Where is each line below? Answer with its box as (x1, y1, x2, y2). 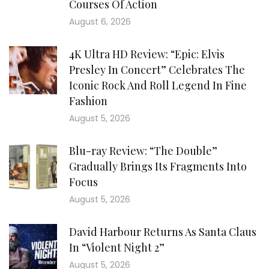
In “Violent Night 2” (69, 240, 165, 255)
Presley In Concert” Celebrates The (69, 62, 245, 77)
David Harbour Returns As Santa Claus (69, 225, 256, 239)
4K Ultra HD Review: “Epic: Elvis (69, 47, 225, 61)
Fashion (69, 94, 107, 108)
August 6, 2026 (69, 16, 131, 28)
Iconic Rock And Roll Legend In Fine (69, 78, 247, 92)
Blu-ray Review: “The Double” (69, 144, 217, 158)
